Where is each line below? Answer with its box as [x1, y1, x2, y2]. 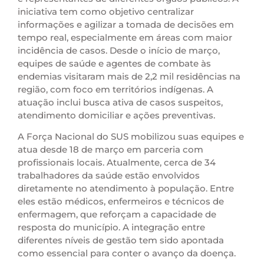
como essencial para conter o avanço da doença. [18, 247, 236, 259]
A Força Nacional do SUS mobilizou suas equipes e [18, 131, 244, 143]
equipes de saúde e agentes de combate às [18, 57, 211, 69]
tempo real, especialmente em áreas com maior [18, 31, 232, 43]
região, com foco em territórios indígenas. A [18, 83, 213, 95]
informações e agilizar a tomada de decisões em [18, 18, 234, 30]
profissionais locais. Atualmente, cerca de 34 [18, 157, 216, 169]
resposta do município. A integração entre [18, 222, 205, 233]
